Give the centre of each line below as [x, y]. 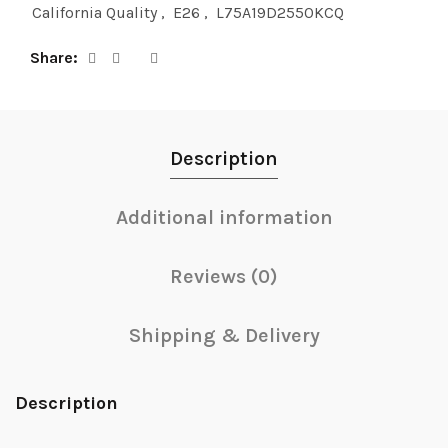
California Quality [94, 13]
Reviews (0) [224, 277]
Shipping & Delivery [224, 336]
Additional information [224, 218]
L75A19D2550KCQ [280, 13]
